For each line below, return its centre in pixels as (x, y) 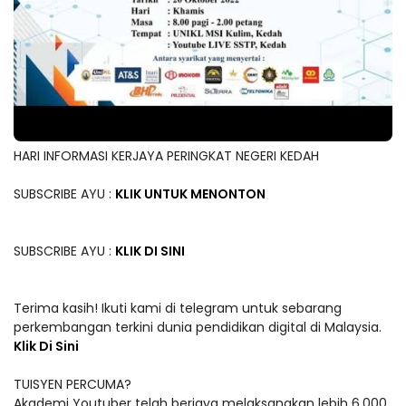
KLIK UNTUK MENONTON (190, 193)
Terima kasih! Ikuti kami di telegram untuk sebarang (178, 308)
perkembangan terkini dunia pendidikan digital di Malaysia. (198, 327)
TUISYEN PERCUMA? (72, 384)
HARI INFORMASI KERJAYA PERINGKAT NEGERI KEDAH (166, 155)
